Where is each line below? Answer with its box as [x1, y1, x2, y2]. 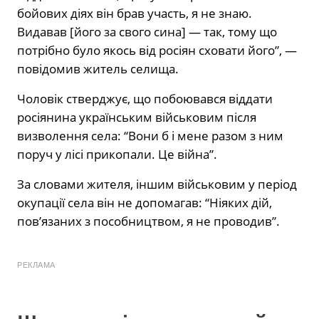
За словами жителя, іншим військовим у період [17, 175, 297, 192]
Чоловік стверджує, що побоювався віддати [17, 90, 273, 107]
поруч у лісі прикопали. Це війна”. [17, 145, 217, 162]
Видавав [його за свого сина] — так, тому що [17, 23, 277, 40]
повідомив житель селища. [17, 60, 179, 77]
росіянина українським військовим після [17, 108, 256, 125]
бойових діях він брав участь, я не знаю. [17, 4, 252, 21]
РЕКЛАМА [17, 260, 56, 269]
